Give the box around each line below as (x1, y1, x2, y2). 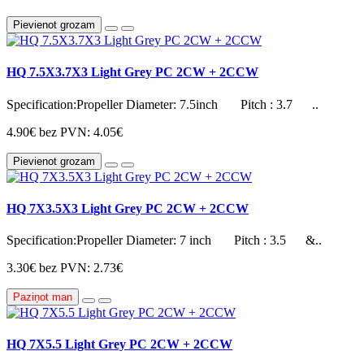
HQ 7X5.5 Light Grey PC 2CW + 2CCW (6, 337, 232, 352)
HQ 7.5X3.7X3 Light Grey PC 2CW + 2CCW (6, 65, 258, 80)
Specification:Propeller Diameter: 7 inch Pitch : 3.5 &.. (6, 233, 322, 248)
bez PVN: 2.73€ (39, 261, 123, 275)
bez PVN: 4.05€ (39, 124, 123, 139)
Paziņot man (13, 291, 72, 304)
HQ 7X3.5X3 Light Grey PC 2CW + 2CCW (6, 201, 249, 215)
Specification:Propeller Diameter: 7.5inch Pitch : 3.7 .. (6, 97, 318, 111)
